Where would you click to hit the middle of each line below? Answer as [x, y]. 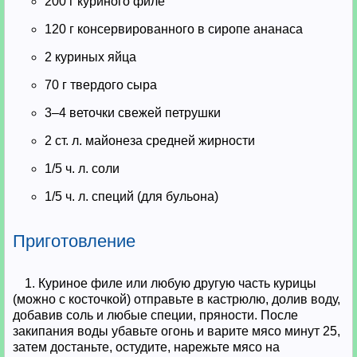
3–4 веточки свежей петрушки [133, 113]
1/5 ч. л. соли [82, 169]
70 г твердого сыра [101, 85]
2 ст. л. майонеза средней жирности [150, 141]
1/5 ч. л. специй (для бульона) [131, 196]
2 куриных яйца [90, 57]
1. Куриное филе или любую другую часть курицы [171, 283]
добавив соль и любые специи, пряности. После [155, 315]
